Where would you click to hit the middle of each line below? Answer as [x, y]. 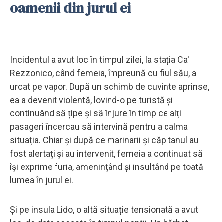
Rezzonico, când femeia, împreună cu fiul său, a [103, 73]
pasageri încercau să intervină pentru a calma [99, 126]
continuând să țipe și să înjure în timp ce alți [96, 113]
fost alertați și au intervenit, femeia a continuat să [106, 153]
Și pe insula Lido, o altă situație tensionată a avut [104, 209]
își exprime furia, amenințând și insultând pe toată [107, 166]
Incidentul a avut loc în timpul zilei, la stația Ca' [100, 59]
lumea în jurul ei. [42, 180]
